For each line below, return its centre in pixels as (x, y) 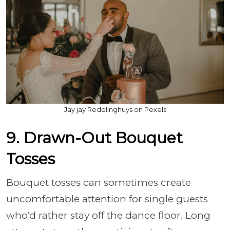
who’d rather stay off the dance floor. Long (108, 215)
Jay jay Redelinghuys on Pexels (115, 109)
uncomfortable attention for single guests (107, 199)
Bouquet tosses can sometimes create (99, 182)
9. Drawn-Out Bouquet (94, 138)
